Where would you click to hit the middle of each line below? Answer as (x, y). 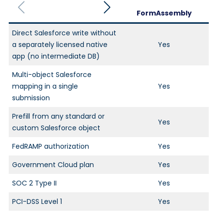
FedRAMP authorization (50, 147)
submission (31, 98)
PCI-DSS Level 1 (37, 202)
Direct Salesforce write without (64, 33)
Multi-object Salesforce (52, 75)
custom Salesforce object (56, 128)
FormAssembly (164, 13)
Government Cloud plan (53, 165)
